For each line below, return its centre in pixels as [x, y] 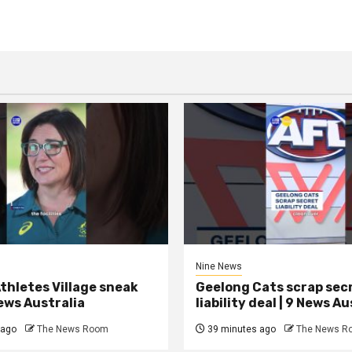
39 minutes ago [240, 329]
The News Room [73, 329]
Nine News [219, 266]
